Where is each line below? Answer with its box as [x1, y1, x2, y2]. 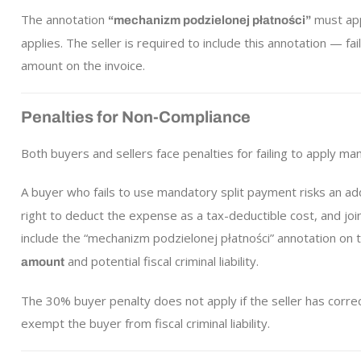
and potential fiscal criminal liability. [64, 253, 259, 269]
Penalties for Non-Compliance [20, 108, 251, 126]
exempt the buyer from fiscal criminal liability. [20, 315, 270, 331]
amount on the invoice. [20, 57, 145, 73]
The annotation [20, 11, 108, 27]
